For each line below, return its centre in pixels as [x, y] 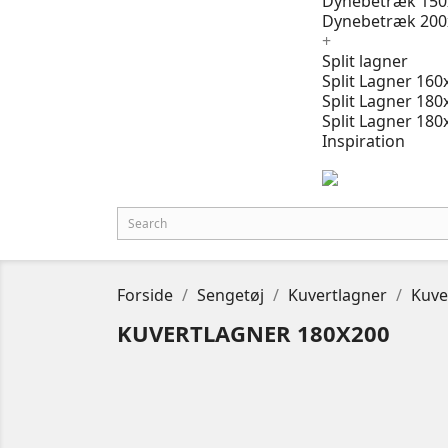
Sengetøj [230, 294]
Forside [145, 294]
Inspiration [363, 140]
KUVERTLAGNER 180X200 [253, 332]
